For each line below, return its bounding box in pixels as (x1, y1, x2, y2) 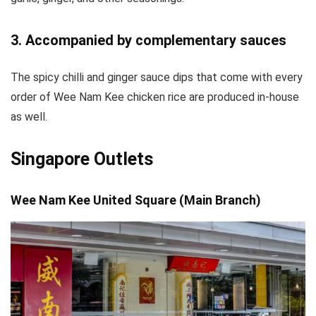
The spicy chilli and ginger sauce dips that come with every (11, 70, 303, 84)
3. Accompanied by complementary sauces (11, 31, 286, 49)
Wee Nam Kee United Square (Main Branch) (11, 192, 261, 207)
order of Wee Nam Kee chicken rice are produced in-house (11, 90, 299, 104)
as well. (11, 109, 47, 123)
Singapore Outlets (11, 148, 153, 169)
